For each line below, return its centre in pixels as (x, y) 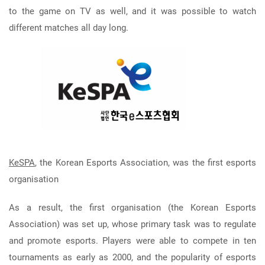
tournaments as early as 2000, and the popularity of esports (132, 257)
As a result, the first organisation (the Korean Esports (132, 207)
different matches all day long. (69, 28)
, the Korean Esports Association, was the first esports (146, 162)
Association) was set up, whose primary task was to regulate (132, 224)
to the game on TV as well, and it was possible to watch (132, 12)
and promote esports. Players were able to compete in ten (132, 240)
